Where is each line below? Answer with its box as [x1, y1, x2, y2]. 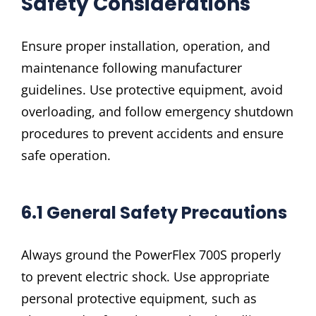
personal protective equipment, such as [21, 289, 257, 307]
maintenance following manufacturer [21, 59, 242, 77]
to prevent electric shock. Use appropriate [21, 267, 269, 285]
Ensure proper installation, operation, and [21, 37, 270, 55]
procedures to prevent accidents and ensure [21, 125, 284, 142]
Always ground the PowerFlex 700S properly [21, 245, 281, 263]
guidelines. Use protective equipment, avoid [21, 81, 283, 99]
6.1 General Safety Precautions [21, 200, 287, 224]
